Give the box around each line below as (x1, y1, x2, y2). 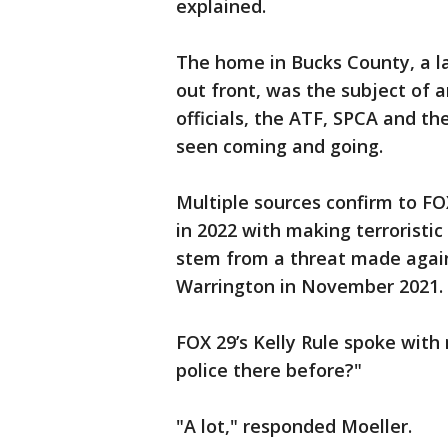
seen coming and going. (176, 134, 383, 159)
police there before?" (176, 358, 362, 383)
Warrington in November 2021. (176, 274, 443, 299)
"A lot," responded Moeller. (176, 414, 412, 439)
